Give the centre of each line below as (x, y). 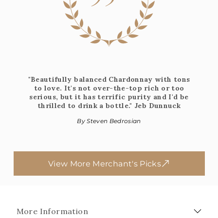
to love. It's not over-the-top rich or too (109, 88)
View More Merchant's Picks (105, 163)
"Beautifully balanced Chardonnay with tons (109, 79)
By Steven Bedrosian (109, 121)
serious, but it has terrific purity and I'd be (109, 97)
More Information (52, 211)
